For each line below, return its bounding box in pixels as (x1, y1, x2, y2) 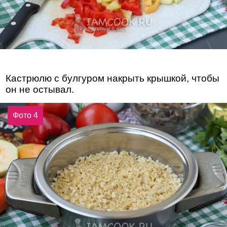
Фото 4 (13, 111, 39, 120)
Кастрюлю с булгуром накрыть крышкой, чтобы (6, 73, 220, 84)
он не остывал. (6, 84, 74, 95)
